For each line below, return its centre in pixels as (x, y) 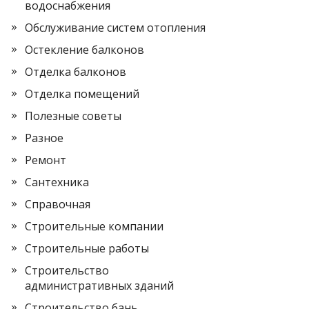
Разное (44, 138)
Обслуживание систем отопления (115, 28)
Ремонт (46, 160)
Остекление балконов (84, 50)
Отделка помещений (82, 94)
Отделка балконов (76, 72)
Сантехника (57, 182)
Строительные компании (94, 227)
